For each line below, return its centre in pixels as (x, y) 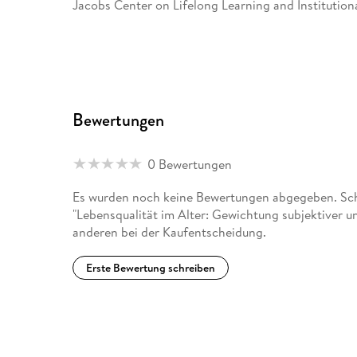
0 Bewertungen (190, 164)
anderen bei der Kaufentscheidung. (170, 232)
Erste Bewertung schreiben (151, 268)
